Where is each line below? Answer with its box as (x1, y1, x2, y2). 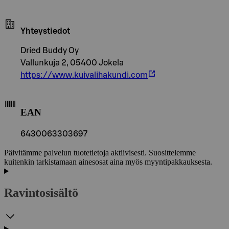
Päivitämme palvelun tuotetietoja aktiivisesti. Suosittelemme (4, 148, 196, 157)
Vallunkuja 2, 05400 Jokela (20, 58, 124, 67)
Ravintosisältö (4, 186, 78, 200)
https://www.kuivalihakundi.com (20, 71, 148, 79)
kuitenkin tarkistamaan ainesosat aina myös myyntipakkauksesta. (4, 157, 212, 167)
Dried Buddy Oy (20, 46, 79, 55)
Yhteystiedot (20, 27, 70, 35)
